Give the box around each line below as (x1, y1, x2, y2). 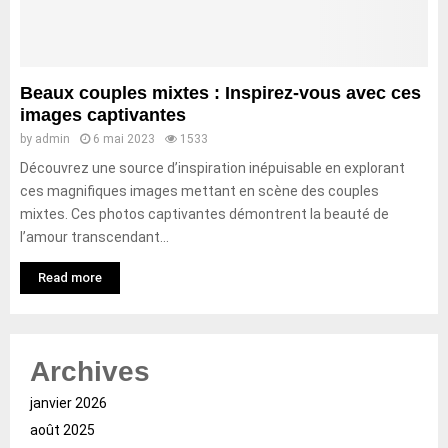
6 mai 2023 (93, 132, 155, 146)
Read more (38, 270, 102, 285)
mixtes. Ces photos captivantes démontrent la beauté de (20, 206, 389, 222)
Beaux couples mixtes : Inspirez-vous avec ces (20, 83, 421, 103)
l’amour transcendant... (20, 229, 169, 245)
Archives (30, 356, 150, 387)
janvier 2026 (30, 395, 107, 411)
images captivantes (20, 105, 186, 125)
